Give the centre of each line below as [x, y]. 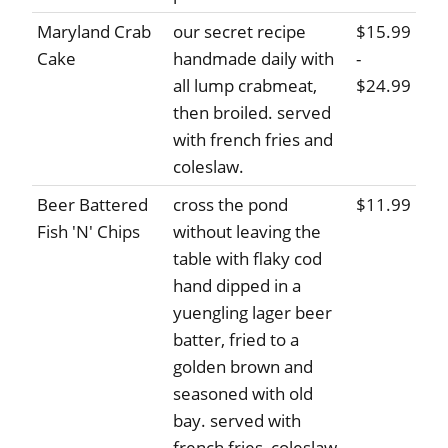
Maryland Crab [94, 32]
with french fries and [253, 140]
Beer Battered [92, 205]
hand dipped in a [237, 286]
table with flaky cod [247, 259]
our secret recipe [239, 32]
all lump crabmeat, [245, 86]
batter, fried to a [236, 340]
